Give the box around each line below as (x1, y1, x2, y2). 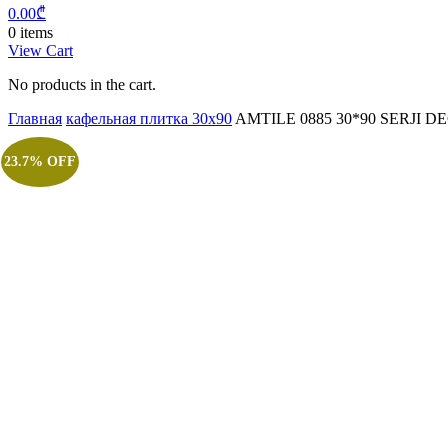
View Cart (8, 42, 73, 59)
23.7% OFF (3, 153, 76, 169)
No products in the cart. (8, 76, 156, 93)
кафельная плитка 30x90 (66, 110, 232, 127)
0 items (8, 24, 53, 41)
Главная (8, 110, 62, 127)
